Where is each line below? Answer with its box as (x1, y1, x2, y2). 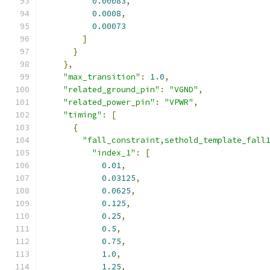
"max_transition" (63, 72, 140, 82)
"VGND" (169, 84, 198, 95)
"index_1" (92, 148, 136, 158)
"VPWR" (165, 97, 193, 107)
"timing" (63, 110, 102, 120)
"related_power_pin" (63, 97, 155, 107)
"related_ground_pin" (63, 84, 160, 95)
